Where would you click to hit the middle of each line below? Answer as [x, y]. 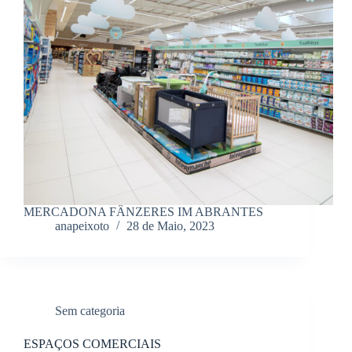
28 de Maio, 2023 [170, 226]
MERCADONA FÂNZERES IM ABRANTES [143, 212]
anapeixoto [82, 226]
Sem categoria [90, 311]
